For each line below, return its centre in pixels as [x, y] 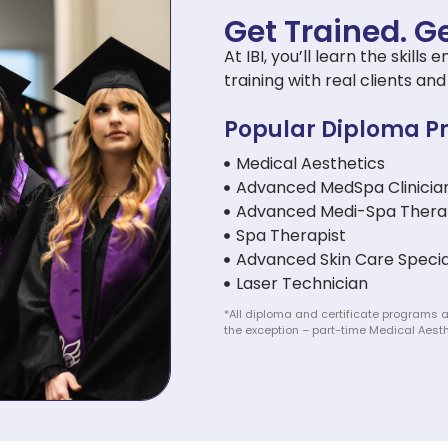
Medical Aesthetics [311, 164]
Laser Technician [302, 284]
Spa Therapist [291, 236]
